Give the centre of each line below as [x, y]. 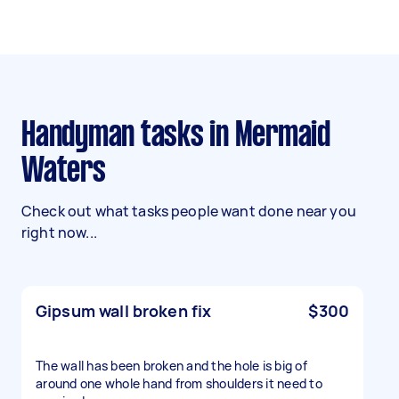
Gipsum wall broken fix [124, 311]
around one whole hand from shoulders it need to [179, 383]
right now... [59, 232]
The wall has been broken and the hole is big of [171, 366]
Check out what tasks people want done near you [189, 211]
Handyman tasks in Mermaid [28, 136]
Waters [64, 172]
